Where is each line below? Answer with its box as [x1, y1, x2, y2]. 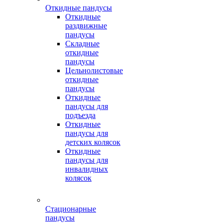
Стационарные [45, 205, 96, 213]
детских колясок [65, 138, 120, 146]
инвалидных [65, 165, 108, 173]
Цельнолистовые [65, 66, 123, 75]
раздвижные [65, 21, 107, 30]
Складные [65, 39, 100, 48]
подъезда [65, 111, 96, 119]
